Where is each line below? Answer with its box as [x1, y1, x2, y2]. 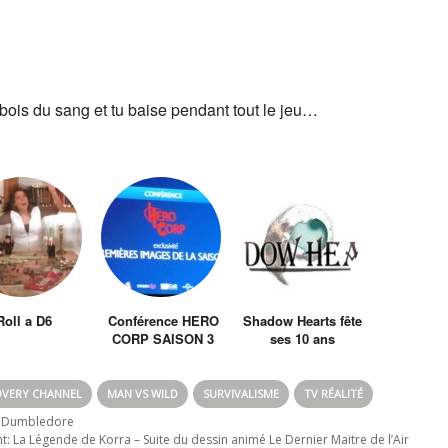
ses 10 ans [269, 328, 335, 348]
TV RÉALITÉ [304, 385, 363, 401]
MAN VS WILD [107, 385, 178, 401]
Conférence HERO [107, 310, 219, 330]
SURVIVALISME [203, 385, 279, 401]
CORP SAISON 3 [112, 328, 214, 348]
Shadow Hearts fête [242, 310, 362, 330]
